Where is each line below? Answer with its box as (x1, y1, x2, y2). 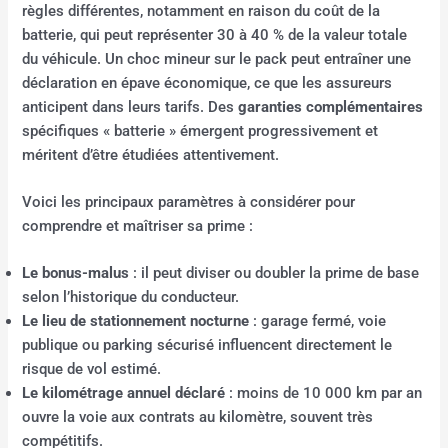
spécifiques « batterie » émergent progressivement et (22, 121, 379, 140)
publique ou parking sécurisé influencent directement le (22, 336, 393, 355)
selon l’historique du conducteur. (22, 288, 240, 307)
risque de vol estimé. (22, 360, 162, 379)
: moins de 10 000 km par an (225, 384, 423, 403)
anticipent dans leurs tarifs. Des (22, 97, 239, 116)
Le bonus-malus (22, 264, 130, 283)
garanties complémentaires (238, 97, 424, 116)
